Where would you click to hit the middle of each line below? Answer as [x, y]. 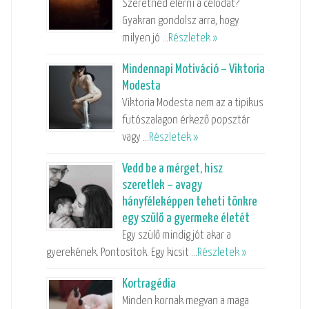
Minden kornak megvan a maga [185, 301]
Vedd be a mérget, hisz [172, 168]
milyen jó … [145, 38]
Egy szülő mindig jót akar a [176, 235]
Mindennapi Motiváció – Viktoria [193, 69]
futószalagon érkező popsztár [186, 120]
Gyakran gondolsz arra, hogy [180, 21]
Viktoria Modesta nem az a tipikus [192, 103]
